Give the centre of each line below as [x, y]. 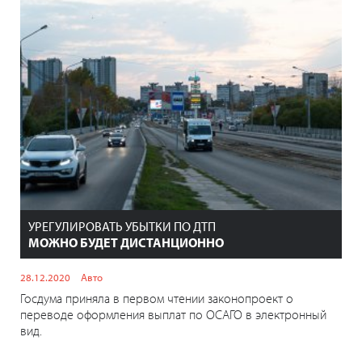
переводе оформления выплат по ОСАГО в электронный [173, 315]
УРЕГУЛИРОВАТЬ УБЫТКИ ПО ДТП [122, 227]
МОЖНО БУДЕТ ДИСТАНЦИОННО [126, 243]
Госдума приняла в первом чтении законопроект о [157, 299]
